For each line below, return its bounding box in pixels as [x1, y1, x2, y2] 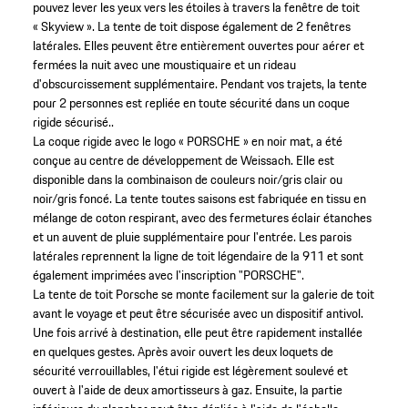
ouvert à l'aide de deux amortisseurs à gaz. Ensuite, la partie [32, 379, 342, 400]
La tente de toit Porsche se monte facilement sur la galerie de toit [32, 283, 374, 304]
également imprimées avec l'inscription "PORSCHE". [32, 264, 304, 285]
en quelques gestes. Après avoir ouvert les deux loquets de [32, 341, 333, 362]
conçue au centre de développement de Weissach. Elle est [32, 149, 334, 170]
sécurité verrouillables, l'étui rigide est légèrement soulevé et [32, 360, 348, 381]
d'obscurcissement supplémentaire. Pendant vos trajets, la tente [32, 73, 367, 94]
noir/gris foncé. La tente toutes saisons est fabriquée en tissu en [32, 188, 366, 209]
